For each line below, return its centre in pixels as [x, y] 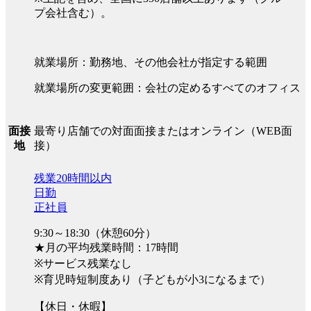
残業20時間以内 [73, 178]
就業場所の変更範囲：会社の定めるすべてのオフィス [167, 88]
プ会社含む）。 [73, 13]
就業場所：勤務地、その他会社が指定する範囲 [151, 62]
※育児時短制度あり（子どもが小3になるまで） [152, 280]
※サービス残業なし [83, 264]
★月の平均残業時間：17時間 [106, 248]
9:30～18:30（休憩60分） [95, 233]
